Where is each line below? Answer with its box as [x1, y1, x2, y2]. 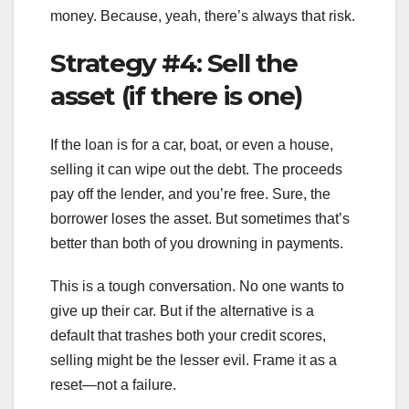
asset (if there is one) [50, 79, 302, 111]
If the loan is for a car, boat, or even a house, [50, 137, 333, 153]
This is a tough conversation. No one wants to [50, 278, 344, 295]
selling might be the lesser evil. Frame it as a [50, 352, 337, 369]
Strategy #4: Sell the [50, 47, 298, 79]
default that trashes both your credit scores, [50, 328, 326, 344]
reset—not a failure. [50, 377, 176, 393]
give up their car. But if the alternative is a [50, 303, 314, 320]
